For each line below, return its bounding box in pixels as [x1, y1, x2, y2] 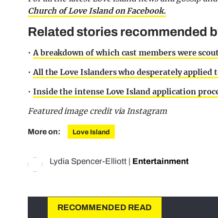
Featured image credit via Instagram [28, 106, 169, 116]
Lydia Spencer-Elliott [50, 156, 127, 166]
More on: [28, 127, 62, 136]
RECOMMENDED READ [57, 202, 152, 212]
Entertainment [132, 156, 189, 166]
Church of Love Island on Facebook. [28, 5, 166, 16]
